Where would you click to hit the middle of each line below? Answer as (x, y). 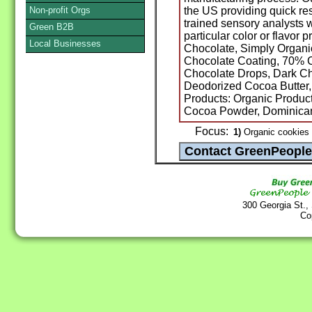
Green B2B (52, 27)
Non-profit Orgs (60, 10)
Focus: (212, 132)
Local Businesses (65, 44)
